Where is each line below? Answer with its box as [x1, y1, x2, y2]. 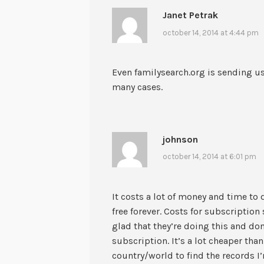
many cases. [112, 81, 163, 93]
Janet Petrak [162, 9, 218, 21]
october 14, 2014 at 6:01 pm [162, 152, 256, 161]
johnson [162, 133, 198, 145]
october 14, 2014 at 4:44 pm [162, 28, 259, 37]
